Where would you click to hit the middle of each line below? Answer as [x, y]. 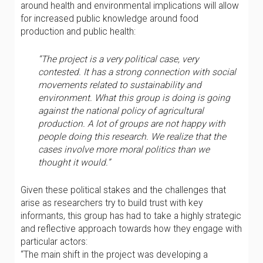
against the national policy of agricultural [121, 111]
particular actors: [54, 242]
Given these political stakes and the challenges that [123, 190]
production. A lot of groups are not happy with [132, 124]
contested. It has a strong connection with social [137, 72]
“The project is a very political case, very [118, 59]
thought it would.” [74, 162]
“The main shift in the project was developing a [114, 254]
